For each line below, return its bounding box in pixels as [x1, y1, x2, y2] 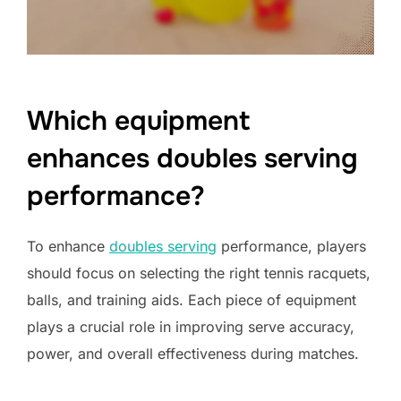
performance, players [217, 236, 366, 255]
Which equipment [27, 103, 250, 138]
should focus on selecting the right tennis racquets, [27, 263, 371, 282]
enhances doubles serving [27, 141, 358, 175]
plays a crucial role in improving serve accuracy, [27, 317, 354, 336]
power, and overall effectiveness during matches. [27, 344, 359, 363]
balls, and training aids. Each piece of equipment [27, 290, 356, 309]
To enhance [27, 236, 109, 255]
